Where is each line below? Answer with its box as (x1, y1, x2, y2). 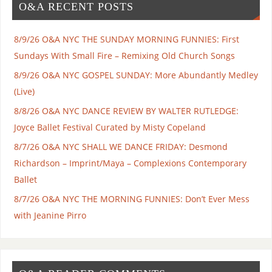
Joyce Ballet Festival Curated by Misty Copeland (13, 121, 206, 134)
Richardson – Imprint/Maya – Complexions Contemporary (13, 157, 246, 169)
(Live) (13, 86, 35, 98)
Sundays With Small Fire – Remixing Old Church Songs (13, 50, 235, 62)
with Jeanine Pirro (13, 209, 86, 222)
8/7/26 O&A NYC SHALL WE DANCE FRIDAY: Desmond (13, 141, 228, 153)
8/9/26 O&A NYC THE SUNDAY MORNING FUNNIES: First (13, 33, 239, 46)
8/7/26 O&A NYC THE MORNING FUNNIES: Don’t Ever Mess (13, 193, 250, 205)
